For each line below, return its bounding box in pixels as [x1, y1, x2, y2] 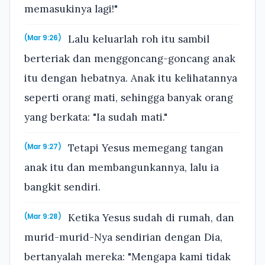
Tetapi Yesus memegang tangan [65, 141, 224, 155]
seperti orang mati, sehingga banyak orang [24, 91, 233, 105]
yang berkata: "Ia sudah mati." [24, 111, 167, 124]
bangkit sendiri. [24, 180, 101, 194]
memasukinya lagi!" [24, 2, 118, 15]
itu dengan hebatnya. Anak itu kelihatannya [24, 72, 237, 85]
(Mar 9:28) [24, 211, 62, 221]
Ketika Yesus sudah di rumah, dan [65, 211, 235, 224]
